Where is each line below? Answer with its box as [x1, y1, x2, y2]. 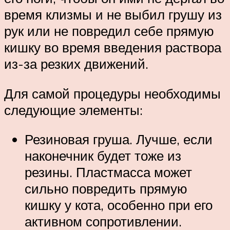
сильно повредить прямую [25, 180, 187, 197]
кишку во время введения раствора [4, 39, 221, 56]
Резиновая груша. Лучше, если [25, 131, 213, 148]
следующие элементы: [4, 101, 143, 118]
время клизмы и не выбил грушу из [4, 6, 222, 23]
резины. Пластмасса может [25, 164, 192, 181]
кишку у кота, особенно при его [25, 197, 213, 214]
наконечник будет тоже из [25, 147, 181, 164]
